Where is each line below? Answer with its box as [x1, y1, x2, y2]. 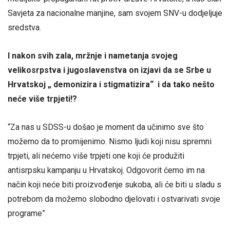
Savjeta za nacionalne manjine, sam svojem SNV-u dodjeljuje [8, 8, 222, 18]
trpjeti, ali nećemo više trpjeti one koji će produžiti [8, 151, 184, 161]
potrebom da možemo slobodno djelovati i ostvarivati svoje [8, 194, 220, 204]
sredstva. [8, 23, 41, 33]
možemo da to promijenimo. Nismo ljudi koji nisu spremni [8, 137, 212, 147]
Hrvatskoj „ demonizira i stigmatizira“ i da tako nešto [8, 80, 215, 90]
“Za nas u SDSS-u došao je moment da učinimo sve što [8, 122, 204, 132]
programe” [8, 208, 45, 219]
